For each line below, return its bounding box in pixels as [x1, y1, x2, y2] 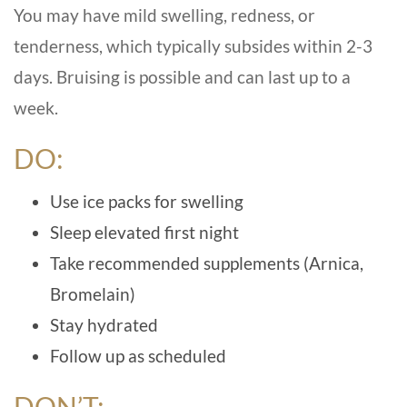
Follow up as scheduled [50, 344, 226, 366]
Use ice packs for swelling [50, 190, 243, 212]
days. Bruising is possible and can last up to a [14, 65, 351, 87]
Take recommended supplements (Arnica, [50, 252, 363, 273]
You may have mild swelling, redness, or [14, 4, 315, 25]
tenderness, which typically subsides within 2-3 [14, 35, 372, 56]
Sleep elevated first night [50, 221, 239, 243]
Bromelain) [50, 283, 135, 304]
